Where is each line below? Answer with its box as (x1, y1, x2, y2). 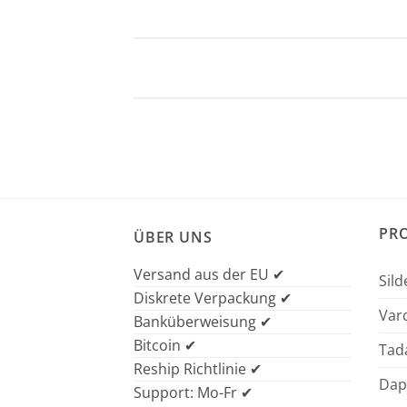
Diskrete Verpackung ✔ (134, 287, 292, 308)
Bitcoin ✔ (134, 334, 196, 355)
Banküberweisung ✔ (134, 311, 272, 332)
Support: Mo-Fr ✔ (134, 382, 253, 402)
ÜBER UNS (134, 226, 213, 247)
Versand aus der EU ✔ (134, 263, 284, 284)
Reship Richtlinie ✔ (134, 358, 262, 379)
